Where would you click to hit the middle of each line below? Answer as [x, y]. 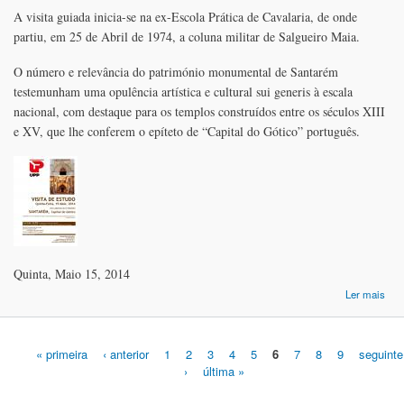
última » [223, 371]
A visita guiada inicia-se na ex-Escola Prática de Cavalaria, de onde [185, 16]
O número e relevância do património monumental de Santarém [176, 71]
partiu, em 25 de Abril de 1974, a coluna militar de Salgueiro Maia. [187, 36]
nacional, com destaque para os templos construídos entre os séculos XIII [199, 111]
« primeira [62, 353]
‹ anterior [126, 353]
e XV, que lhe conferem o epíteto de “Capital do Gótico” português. [187, 131]
